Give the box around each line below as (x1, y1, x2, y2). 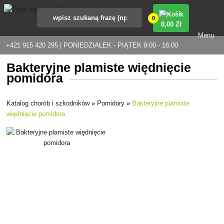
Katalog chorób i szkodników (6, 99, 90, 107)
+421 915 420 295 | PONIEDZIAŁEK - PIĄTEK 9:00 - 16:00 (6, 41, 178, 49)
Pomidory (97, 99, 125, 107)
